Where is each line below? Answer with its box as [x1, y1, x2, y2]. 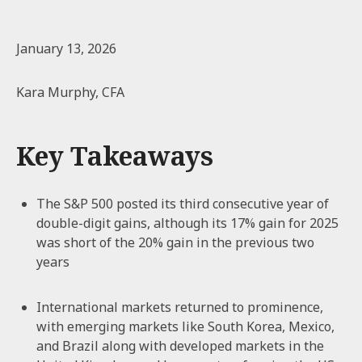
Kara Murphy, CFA [16, 83, 124, 101]
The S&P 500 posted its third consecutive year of [36, 195, 329, 213]
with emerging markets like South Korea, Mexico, [36, 318, 335, 335]
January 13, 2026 [16, 40, 116, 57]
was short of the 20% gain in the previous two [36, 234, 314, 251]
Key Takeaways [16, 138, 213, 173]
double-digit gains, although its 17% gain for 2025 [36, 214, 339, 232]
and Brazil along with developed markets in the [36, 337, 324, 355]
